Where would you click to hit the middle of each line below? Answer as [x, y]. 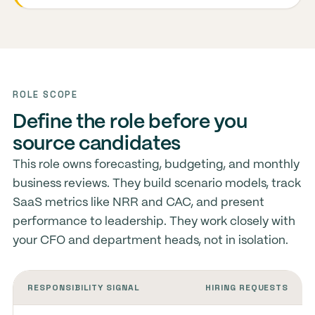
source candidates [97, 144]
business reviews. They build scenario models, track [156, 184]
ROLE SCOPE [45, 95]
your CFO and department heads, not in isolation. [150, 240]
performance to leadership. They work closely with [154, 221]
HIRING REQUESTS [247, 288]
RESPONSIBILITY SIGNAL [84, 288]
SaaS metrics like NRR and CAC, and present [138, 202]
